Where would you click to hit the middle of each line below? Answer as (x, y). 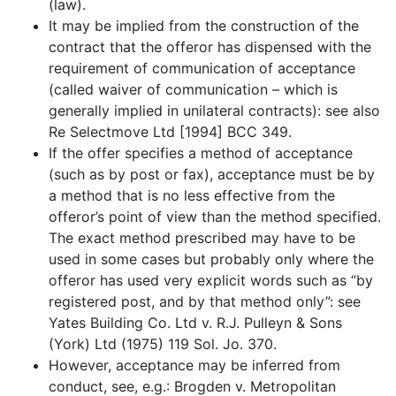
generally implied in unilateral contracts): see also (214, 110)
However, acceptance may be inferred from (194, 365)
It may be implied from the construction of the (204, 25)
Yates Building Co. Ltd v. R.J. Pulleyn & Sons (195, 322)
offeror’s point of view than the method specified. (215, 216)
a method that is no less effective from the (192, 195)
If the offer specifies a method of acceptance (201, 152)
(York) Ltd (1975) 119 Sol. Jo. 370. (163, 343)
